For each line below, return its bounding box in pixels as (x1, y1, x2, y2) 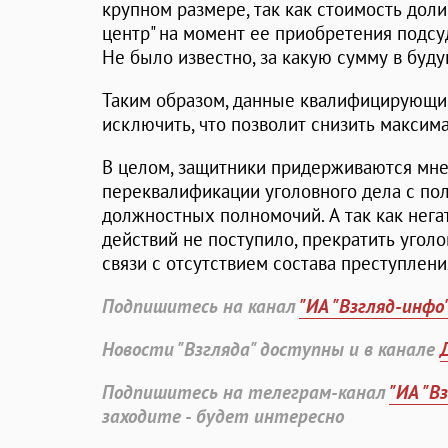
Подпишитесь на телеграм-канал (102, 380, 389, 405)
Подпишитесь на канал (102, 294, 299, 319)
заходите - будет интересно (102, 404, 344, 429)
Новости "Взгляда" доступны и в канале (102, 337, 440, 362)
